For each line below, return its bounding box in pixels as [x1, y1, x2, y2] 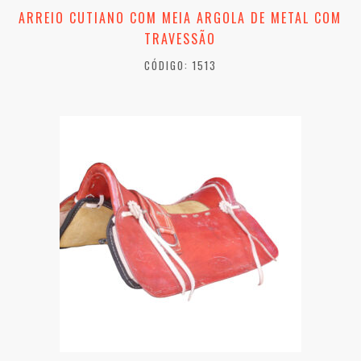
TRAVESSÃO [144, 29, 216, 49]
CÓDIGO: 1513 [143, 57, 217, 74]
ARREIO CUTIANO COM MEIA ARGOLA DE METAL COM [19, 8, 342, 28]
